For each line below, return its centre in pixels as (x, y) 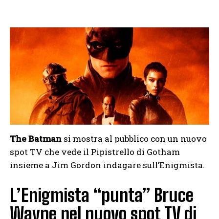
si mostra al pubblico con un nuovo (134, 138)
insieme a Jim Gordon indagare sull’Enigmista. (107, 165)
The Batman (36, 138)
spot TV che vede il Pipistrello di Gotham (95, 152)
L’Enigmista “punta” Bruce (102, 195)
